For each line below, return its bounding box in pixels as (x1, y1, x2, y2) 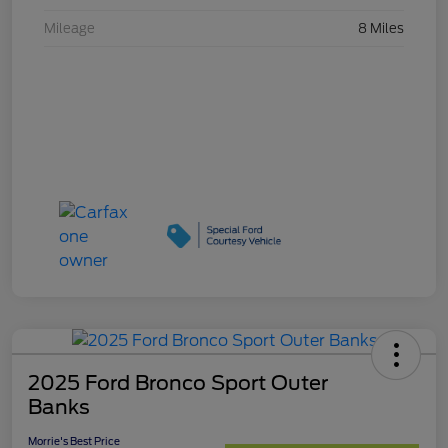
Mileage (44, 21, 95, 37)
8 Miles (358, 21, 404, 37)
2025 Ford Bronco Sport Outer (28, 371, 328, 396)
